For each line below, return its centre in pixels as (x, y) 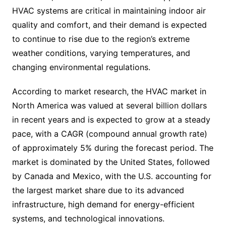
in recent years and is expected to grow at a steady (111, 120)
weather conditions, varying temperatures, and (101, 53)
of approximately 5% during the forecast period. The (112, 148)
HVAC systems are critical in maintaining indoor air (109, 11)
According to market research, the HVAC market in (109, 91)
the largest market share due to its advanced (98, 190)
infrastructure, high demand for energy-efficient (103, 204)
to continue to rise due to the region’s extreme (101, 39)
